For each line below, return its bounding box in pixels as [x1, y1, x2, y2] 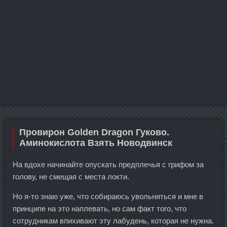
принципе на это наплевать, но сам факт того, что [13, 204, 186, 213]
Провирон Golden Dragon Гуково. [19, 127, 169, 137]
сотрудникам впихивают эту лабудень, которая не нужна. [13, 216, 214, 225]
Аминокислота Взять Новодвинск [19, 137, 172, 148]
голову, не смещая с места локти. [13, 172, 129, 181]
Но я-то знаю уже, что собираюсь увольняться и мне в [13, 192, 203, 201]
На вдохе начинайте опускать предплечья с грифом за [13, 160, 204, 169]
